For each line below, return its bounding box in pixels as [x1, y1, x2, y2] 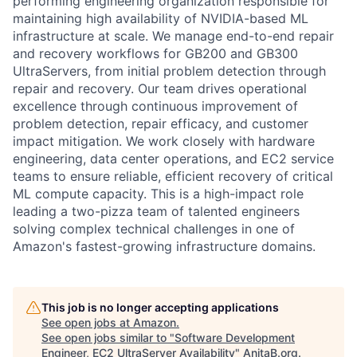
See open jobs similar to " [41, 330, 175, 344]
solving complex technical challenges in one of [13, 220, 295, 237]
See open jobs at [41, 315, 133, 329]
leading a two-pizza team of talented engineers [13, 202, 300, 219]
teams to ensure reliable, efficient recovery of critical [13, 167, 333, 184]
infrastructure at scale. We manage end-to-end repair [13, 27, 334, 44]
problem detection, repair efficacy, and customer [13, 115, 308, 131]
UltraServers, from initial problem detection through [13, 62, 326, 79]
